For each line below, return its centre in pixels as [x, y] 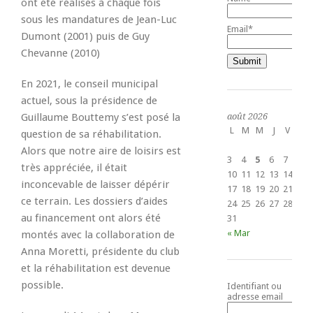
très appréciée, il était [74, 168]
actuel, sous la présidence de [89, 101]
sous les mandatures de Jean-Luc [99, 20]
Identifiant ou [254, 286]
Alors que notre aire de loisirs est [101, 151]
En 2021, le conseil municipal [89, 84]
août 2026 [247, 117]
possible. [42, 285]
